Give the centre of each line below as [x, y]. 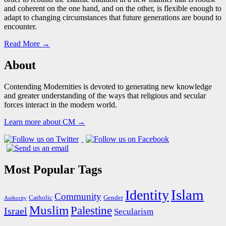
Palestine [91, 210]
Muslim [49, 210]
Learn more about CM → [45, 122]
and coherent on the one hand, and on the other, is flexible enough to [113, 9]
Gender [113, 197]
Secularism [134, 211]
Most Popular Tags [53, 169]
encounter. [20, 27]
